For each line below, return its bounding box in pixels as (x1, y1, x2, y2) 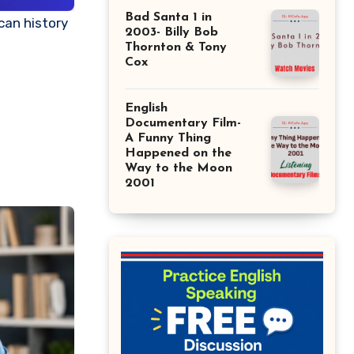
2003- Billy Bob (125, 25, 218, 39)
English (125, 102, 168, 115)
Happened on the (125, 147, 232, 160)
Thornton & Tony (125, 40, 227, 54)
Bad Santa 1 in (125, 10, 212, 24)
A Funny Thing (125, 132, 211, 145)
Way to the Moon (125, 162, 232, 175)
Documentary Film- (125, 117, 241, 130)
